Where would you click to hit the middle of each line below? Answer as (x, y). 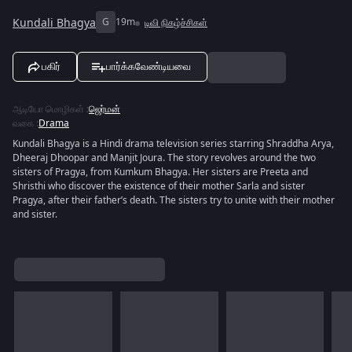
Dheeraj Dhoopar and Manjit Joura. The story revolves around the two (164, 158)
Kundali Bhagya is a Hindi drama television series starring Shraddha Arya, (173, 144)
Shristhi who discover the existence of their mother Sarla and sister (159, 186)
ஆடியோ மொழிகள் (48, 109)
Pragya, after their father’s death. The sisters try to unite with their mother (174, 200)
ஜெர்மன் (104, 109)
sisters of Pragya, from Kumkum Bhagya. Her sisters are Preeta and (160, 172)
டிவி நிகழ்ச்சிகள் (176, 23)
